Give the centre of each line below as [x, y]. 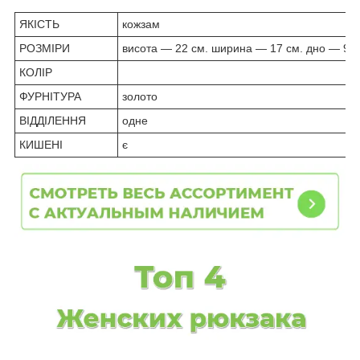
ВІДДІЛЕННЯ [53, 120]
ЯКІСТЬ [39, 24]
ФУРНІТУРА [50, 96]
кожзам [141, 24]
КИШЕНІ [41, 144]
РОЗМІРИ [45, 48]
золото [140, 96]
